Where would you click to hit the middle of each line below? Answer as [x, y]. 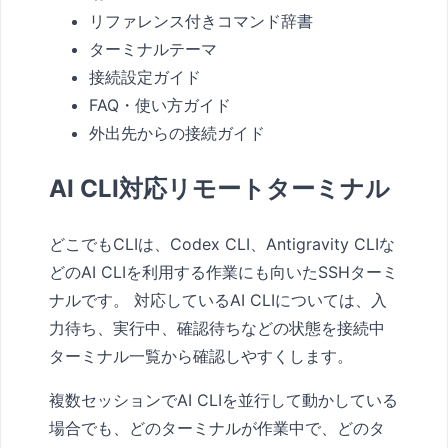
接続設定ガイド [145, 76]
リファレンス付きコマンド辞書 [201, 20]
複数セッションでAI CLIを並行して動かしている [223, 399]
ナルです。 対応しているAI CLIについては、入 [218, 299]
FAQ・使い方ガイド [160, 104]
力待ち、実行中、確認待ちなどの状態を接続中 [217, 327]
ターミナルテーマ [153, 48]
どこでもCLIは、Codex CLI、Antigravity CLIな [222, 243]
